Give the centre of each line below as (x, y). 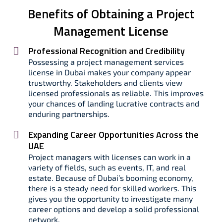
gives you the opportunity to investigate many (111, 198)
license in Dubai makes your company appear (110, 72)
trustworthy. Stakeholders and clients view (105, 83)
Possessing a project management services (106, 62)
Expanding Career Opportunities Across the (113, 135)
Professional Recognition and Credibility (107, 51)
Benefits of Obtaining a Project (111, 14)
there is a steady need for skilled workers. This (112, 188)
